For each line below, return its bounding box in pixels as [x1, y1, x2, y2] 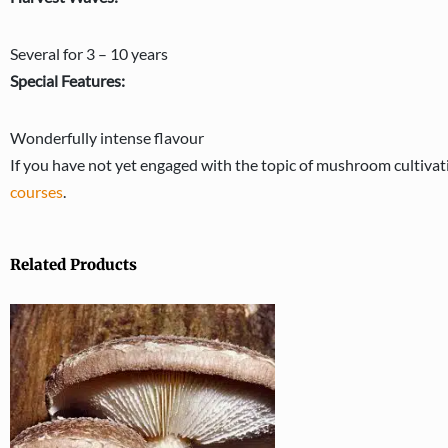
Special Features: [10, 71, 125, 90]
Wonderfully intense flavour [10, 128, 204, 147]
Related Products [10, 255, 137, 274]
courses [10, 182, 63, 201]
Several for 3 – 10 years [10, 44, 168, 63]
